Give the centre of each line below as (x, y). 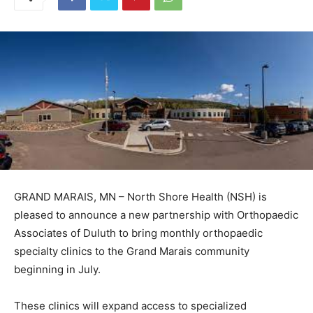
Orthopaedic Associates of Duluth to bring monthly (139, 253)
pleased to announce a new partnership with (124, 235)
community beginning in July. (86, 289)
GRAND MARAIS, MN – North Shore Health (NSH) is (140, 217)
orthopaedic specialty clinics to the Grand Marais (134, 271)
